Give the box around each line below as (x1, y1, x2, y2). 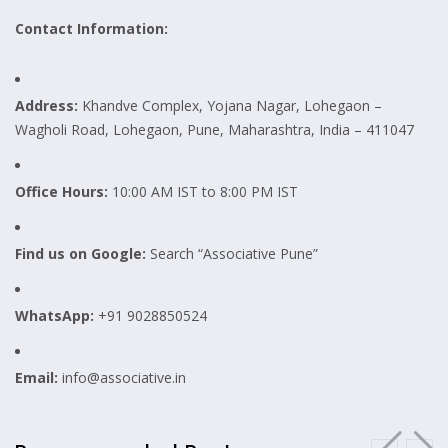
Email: (15, 367, 58, 387)
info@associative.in (58, 367, 186, 387)
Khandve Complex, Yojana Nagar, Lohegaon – (78, 95, 382, 115)
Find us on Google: (15, 243, 146, 263)
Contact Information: (15, 18, 168, 38)
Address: (15, 95, 78, 115)
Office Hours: (15, 181, 108, 201)
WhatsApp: (15, 305, 94, 325)
